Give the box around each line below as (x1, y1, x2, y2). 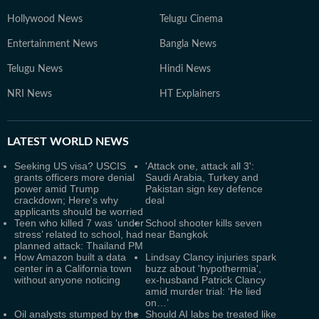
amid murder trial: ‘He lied (145, 286, 261, 297)
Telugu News (7, 64, 63, 74)
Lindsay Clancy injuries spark (145, 251, 276, 263)
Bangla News (159, 39, 216, 49)
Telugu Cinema (159, 14, 223, 24)
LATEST (7, 136, 47, 147)
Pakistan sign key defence (145, 183, 263, 194)
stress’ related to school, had (14, 229, 143, 240)
